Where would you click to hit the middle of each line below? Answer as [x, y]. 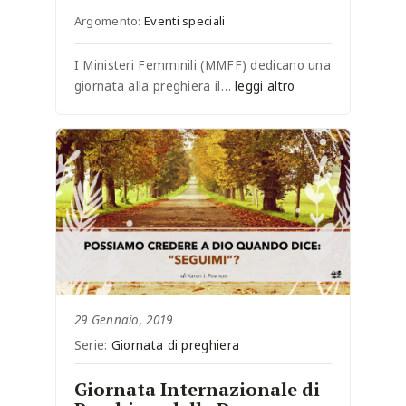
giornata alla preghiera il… [155, 86]
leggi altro [265, 86]
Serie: [92, 345]
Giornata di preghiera [175, 345]
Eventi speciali [185, 20]
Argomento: [109, 20]
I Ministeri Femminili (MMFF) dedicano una [203, 65]
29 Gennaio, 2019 [123, 319]
